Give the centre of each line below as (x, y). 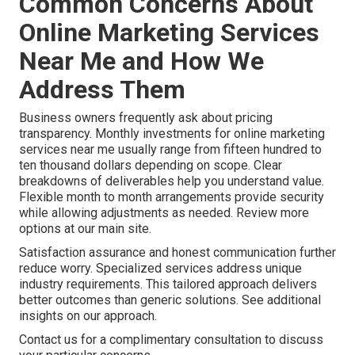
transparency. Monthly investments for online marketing (172, 134)
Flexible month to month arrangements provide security (172, 197)
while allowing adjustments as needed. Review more (164, 213)
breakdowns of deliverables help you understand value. (172, 181)
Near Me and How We (141, 61)
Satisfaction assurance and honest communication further (177, 253)
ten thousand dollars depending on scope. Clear (151, 166)
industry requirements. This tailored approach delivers (168, 284)
